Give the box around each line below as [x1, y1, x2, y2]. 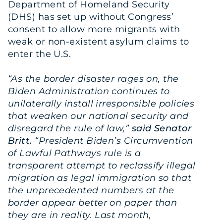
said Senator [131, 123, 192, 134]
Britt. [8, 135, 32, 147]
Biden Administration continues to [8, 86, 170, 97]
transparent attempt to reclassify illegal [8, 160, 196, 171]
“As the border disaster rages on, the [8, 73, 179, 85]
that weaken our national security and [8, 111, 189, 122]
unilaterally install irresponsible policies [8, 98, 195, 110]
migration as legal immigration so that [8, 172, 192, 184]
